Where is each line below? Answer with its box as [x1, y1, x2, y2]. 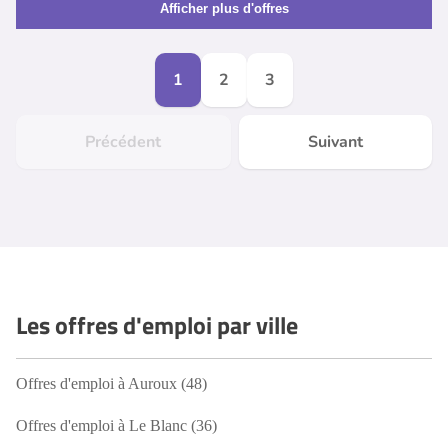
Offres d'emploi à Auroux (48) [16, 375, 207, 392]
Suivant [307, 131, 363, 153]
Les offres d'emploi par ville [16, 307, 298, 343]
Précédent [85, 131, 162, 153]
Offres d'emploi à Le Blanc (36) [16, 417, 217, 434]
